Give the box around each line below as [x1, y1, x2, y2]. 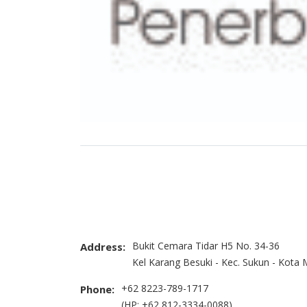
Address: [80, 239, 125, 254]
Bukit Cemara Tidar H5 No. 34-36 [132, 238, 280, 252]
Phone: [80, 282, 114, 296]
